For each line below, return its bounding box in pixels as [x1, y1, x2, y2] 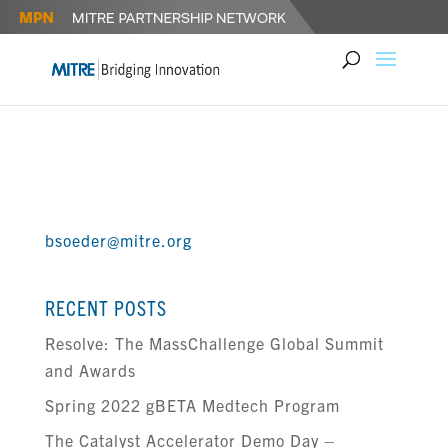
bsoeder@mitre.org [44, 230, 192, 250]
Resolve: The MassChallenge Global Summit [44, 333, 384, 353]
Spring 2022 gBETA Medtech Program [44, 395, 340, 415]
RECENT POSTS [44, 295, 167, 320]
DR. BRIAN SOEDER [44, 157, 252, 190]
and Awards [44, 360, 136, 380]
